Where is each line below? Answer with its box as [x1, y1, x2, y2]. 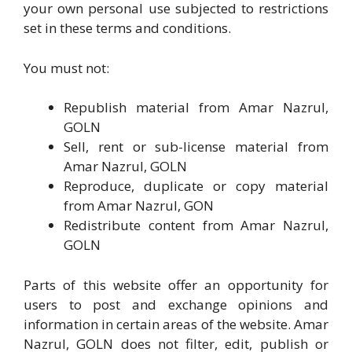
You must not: [24, 58, 109, 77]
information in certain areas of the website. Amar [24, 314, 328, 333]
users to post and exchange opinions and [24, 295, 328, 313]
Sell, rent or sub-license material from [64, 137, 328, 156]
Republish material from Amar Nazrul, [64, 98, 328, 116]
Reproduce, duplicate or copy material [64, 177, 328, 195]
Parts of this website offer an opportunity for [24, 275, 328, 294]
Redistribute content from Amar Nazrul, [64, 216, 328, 234]
